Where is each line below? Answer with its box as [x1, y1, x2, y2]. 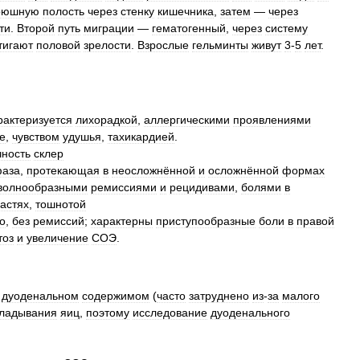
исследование [133, 306, 207, 319]
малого [282, 289, 320, 302]
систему [265, 22, 308, 35]
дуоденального [211, 306, 290, 319]
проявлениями [233, 113, 311, 126]
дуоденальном [2, 289, 79, 302]
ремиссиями [91, 181, 157, 194]
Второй [17, 22, 55, 35]
